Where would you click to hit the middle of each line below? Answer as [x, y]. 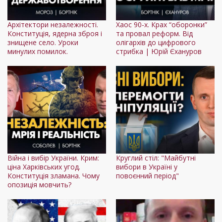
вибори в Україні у [147, 167]
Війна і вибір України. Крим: [53, 158]
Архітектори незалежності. [53, 25]
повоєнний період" [147, 176]
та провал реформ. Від [154, 34]
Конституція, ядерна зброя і [55, 34]
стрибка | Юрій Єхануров [159, 52]
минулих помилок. [38, 52]
